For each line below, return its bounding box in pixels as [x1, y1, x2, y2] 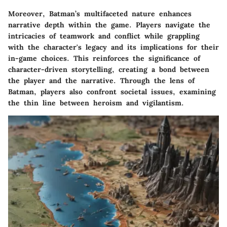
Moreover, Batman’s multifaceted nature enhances [8, 9, 192, 18]
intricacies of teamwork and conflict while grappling [8, 31, 200, 41]
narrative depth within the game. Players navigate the [8, 20, 210, 29]
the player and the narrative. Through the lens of [8, 75, 195, 85]
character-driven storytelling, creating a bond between [8, 64, 209, 74]
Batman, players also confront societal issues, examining [8, 87, 216, 96]
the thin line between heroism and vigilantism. [8, 98, 184, 107]
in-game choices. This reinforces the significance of [8, 53, 200, 63]
